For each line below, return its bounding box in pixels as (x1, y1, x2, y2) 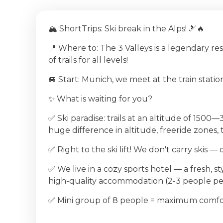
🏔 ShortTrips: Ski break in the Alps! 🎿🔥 (48, 23, 205, 33)
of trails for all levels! (48, 55, 128, 65)
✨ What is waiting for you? (48, 94, 152, 104)
